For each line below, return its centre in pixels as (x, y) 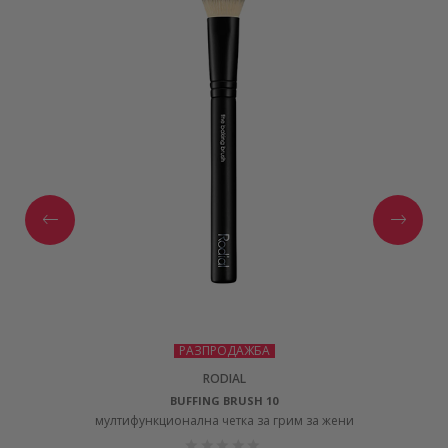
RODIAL (224, 379)
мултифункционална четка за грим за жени (224, 421)
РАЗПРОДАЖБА (224, 351)
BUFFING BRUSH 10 (224, 401)
